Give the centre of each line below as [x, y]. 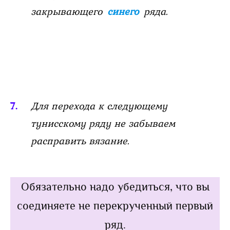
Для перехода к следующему [99, 106]
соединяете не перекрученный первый [115, 205]
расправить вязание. [80, 140]
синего [124, 11]
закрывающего [68, 11]
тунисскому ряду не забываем [103, 123]
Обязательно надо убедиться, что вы [115, 186]
